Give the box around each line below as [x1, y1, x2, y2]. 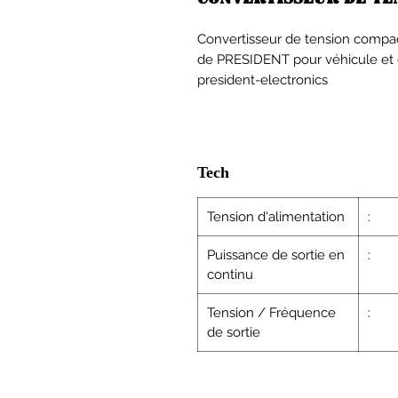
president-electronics [197, 72, 328, 88]
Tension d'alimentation [207, 209, 345, 225]
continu [207, 267, 253, 283]
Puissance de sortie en [207, 247, 345, 263]
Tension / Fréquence [207, 305, 336, 321]
